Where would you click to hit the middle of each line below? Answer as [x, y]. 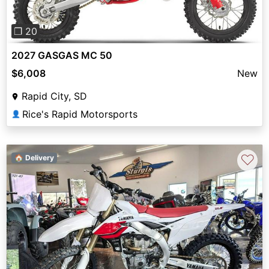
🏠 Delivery [34, 157]
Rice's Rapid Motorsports [80, 114]
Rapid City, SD [54, 96]
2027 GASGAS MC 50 [62, 55]
